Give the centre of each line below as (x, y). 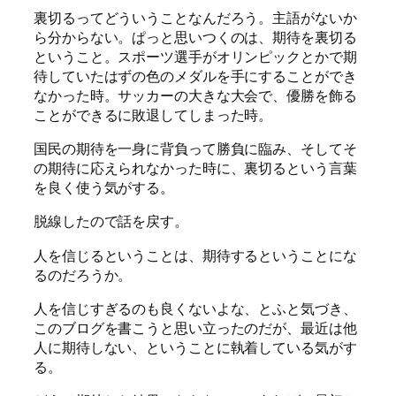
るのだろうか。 (83, 274)
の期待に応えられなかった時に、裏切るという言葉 (195, 168)
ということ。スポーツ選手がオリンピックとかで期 (195, 56)
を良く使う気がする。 (104, 188)
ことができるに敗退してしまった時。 (153, 114)
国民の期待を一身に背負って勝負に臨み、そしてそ (195, 149)
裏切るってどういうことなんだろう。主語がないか (195, 17)
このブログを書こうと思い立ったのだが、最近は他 (195, 327)
